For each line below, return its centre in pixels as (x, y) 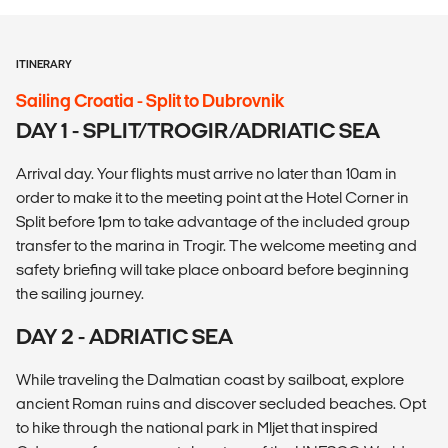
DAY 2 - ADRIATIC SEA (124, 336)
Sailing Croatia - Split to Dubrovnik (150, 100)
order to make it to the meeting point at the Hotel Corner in (212, 197)
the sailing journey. (80, 293)
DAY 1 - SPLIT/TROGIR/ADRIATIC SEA (198, 130)
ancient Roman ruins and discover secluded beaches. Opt (221, 403)
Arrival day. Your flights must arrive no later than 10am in (206, 173)
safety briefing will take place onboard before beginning (212, 269)
